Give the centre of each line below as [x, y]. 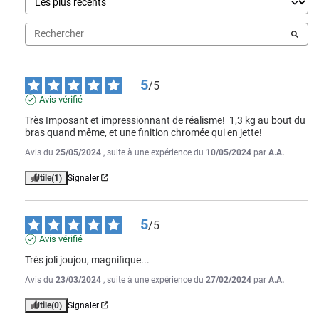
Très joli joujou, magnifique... [87, 260]
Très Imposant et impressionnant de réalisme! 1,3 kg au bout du [165, 120]
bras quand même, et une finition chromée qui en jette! [143, 132]
